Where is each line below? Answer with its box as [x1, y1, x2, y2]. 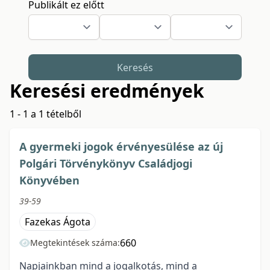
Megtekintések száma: [30, 237, 120, 249]
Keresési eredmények [10, 78, 204, 104]
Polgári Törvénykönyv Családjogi [19, 156, 192, 171]
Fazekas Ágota [25, 215, 90, 229]
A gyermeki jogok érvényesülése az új [19, 139, 223, 154]
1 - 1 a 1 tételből [10, 107, 81, 121]
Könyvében [19, 173, 80, 188]
